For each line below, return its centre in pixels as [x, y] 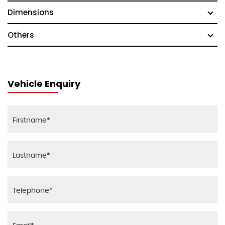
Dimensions [31, 13]
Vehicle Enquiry [44, 84]
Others [21, 35]
